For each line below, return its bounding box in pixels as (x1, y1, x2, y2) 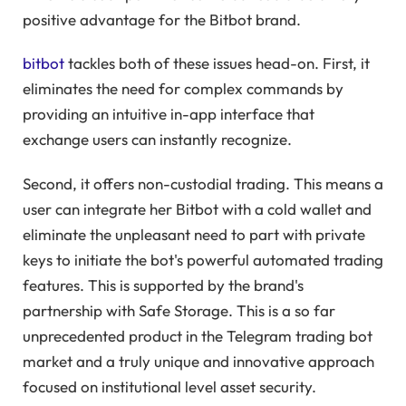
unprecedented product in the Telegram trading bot (23, 325, 372, 345)
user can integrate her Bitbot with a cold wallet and (23, 198, 372, 218)
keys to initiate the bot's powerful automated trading (23, 249, 383, 269)
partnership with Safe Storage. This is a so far (23, 300, 335, 320)
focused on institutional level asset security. (23, 376, 316, 396)
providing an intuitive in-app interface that (23, 104, 314, 124)
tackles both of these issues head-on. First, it (64, 53, 370, 73)
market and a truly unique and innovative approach (23, 351, 374, 371)
